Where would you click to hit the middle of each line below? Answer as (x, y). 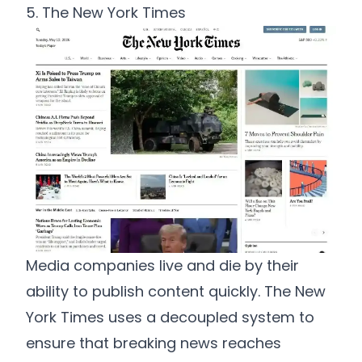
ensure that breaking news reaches (154, 343)
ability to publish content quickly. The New (176, 291)
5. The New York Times (106, 12)
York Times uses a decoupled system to (170, 317)
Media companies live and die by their (162, 265)
